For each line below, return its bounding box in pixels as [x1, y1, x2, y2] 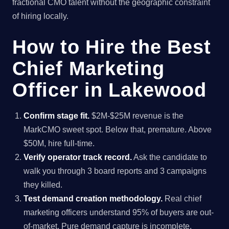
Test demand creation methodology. [24, 194, 163, 203]
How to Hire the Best [12, 35, 211, 58]
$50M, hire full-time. [24, 139, 95, 148]
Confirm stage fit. [24, 111, 90, 120]
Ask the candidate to [132, 152, 208, 162]
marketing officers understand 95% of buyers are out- [24, 208, 214, 217]
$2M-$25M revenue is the [89, 111, 184, 120]
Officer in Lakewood [12, 78, 207, 101]
